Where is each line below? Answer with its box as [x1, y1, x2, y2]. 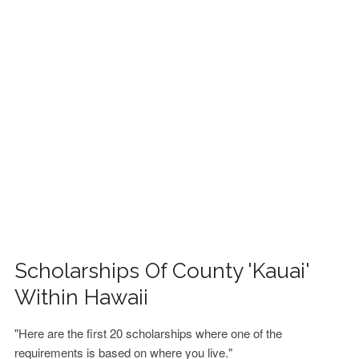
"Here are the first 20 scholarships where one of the [14, 325, 283, 341]
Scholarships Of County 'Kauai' [14, 259, 310, 283]
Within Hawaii [14, 285, 149, 309]
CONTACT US [19, 65, 91, 81]
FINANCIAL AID [19, 23, 99, 39]
